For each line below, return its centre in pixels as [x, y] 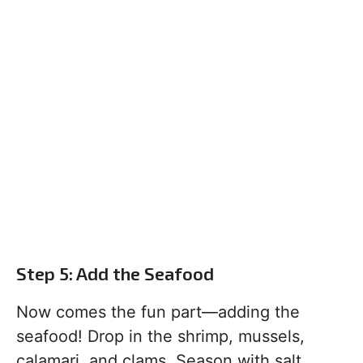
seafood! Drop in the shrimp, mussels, [160, 337]
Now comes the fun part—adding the [158, 312]
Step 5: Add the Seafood [115, 273]
